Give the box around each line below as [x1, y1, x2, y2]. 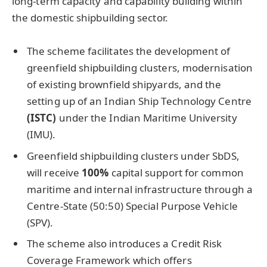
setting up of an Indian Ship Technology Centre [27, 94, 252, 108]
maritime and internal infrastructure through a [27, 182, 253, 196]
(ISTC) [27, 111, 57, 125]
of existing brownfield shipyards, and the [27, 77, 222, 92]
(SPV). [27, 215, 54, 229]
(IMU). [27, 128, 56, 142]
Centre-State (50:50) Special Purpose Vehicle [27, 198, 238, 213]
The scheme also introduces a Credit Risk [27, 237, 222, 251]
